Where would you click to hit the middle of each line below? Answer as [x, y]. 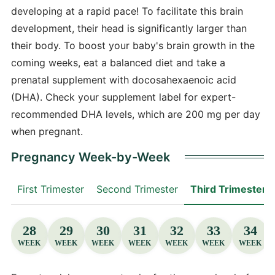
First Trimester [50, 189]
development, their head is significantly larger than [129, 28]
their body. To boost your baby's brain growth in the [133, 45]
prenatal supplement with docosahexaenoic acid [123, 79]
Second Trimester [137, 189]
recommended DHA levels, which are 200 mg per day [135, 114]
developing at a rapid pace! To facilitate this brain [127, 11]
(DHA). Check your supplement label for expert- [123, 97]
